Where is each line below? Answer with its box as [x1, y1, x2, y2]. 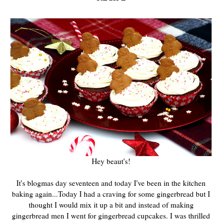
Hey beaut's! [92, 156, 130, 166]
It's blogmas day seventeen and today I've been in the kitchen [16, 178, 206, 188]
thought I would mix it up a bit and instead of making [28, 200, 194, 210]
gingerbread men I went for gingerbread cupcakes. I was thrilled [12, 211, 210, 221]
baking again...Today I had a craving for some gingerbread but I [12, 189, 210, 199]
